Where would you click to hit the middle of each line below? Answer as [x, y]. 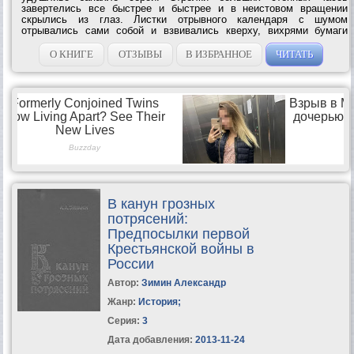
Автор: [124, 282]
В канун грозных [161, 203]
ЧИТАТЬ [294, 54]
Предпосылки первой [178, 233]
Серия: [124, 320]
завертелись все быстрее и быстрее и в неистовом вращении [185, 8]
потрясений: [147, 218]
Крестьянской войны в [181, 249]
